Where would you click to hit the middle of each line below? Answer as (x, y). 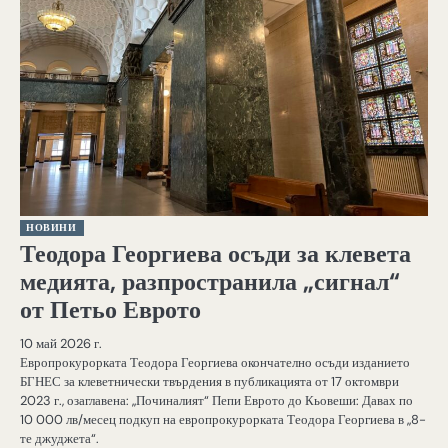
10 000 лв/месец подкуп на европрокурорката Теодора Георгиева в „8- (223, 419)
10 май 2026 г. (61, 343)
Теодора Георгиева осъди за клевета (215, 253)
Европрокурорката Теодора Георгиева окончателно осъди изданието (215, 362)
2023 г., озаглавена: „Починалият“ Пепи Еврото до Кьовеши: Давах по (216, 400)
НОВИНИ (51, 227)
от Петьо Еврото (110, 309)
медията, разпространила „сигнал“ (210, 281)
